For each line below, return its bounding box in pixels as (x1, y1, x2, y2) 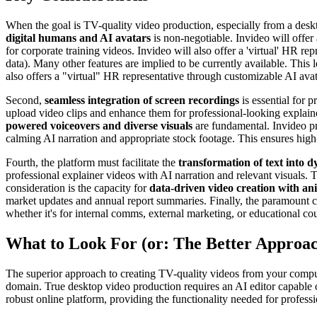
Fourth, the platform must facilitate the (6, 156, 178, 169)
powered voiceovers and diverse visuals (6, 120, 192, 132)
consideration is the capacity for (6, 182, 149, 195)
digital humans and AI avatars (6, 32, 151, 45)
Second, (6, 94, 45, 107)
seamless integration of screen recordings (45, 94, 239, 107)
